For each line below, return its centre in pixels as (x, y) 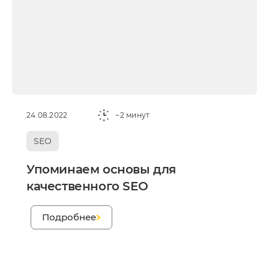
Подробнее (69, 217)
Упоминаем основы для (101, 169)
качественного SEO (87, 186)
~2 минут (133, 115)
